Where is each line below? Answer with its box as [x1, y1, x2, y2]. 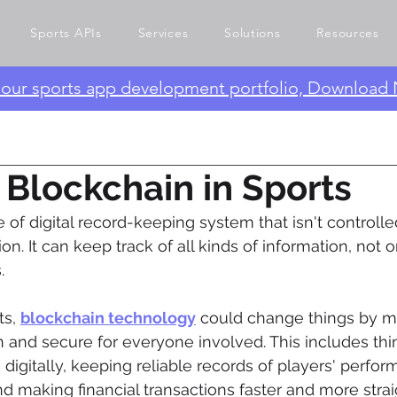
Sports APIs [29, 25, 102, 41]
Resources [316, 25, 379, 41]
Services [137, 25, 189, 41]
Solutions [224, 25, 281, 41]
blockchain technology [20, 308, 196, 327]
